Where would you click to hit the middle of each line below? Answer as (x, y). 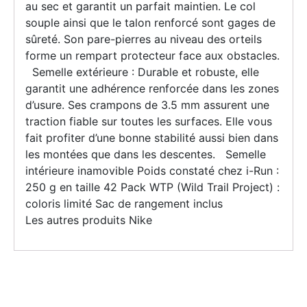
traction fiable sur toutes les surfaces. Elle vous (149, 121)
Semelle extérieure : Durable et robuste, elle (142, 72)
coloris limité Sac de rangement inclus (124, 203)
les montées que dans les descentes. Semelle (146, 154)
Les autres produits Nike (89, 220)
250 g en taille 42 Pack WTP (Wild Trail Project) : (152, 187)
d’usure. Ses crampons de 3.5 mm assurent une (147, 105)
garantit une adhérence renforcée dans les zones (152, 88)
